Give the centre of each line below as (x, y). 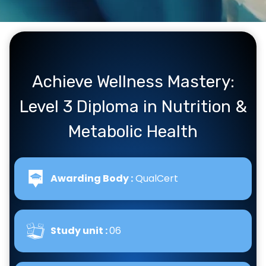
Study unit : (80, 231)
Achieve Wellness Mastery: (133, 82)
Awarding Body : (92, 178)
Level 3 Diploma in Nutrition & (133, 107)
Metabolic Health (133, 132)
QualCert (156, 178)
